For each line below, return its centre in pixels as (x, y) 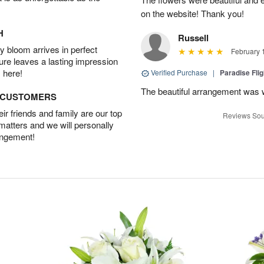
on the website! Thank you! (192, 13)
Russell (193, 38)
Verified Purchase (179, 72)
